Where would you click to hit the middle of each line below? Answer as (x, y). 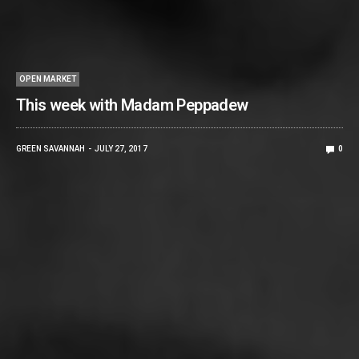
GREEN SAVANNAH (50, 149)
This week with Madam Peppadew (132, 105)
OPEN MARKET (48, 79)
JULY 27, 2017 (121, 149)
